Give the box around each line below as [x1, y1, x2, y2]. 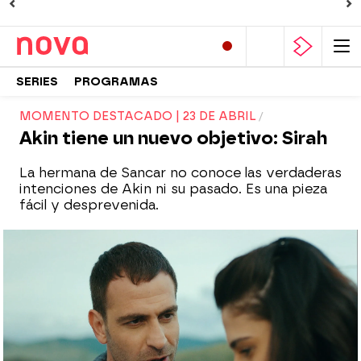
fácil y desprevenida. [19, 197, 159, 213]
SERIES [16, 74, 58, 89]
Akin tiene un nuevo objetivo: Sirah [19, 127, 327, 149]
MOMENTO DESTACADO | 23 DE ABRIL [19, 110, 256, 123]
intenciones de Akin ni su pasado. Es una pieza [19, 181, 327, 197]
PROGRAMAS [74, 74, 158, 89]
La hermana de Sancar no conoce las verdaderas [19, 165, 342, 180]
